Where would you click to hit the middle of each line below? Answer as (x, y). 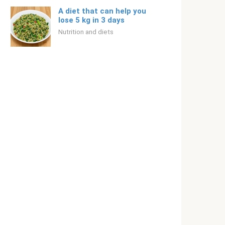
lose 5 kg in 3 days (91, 20)
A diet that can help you (102, 11)
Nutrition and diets (86, 32)
